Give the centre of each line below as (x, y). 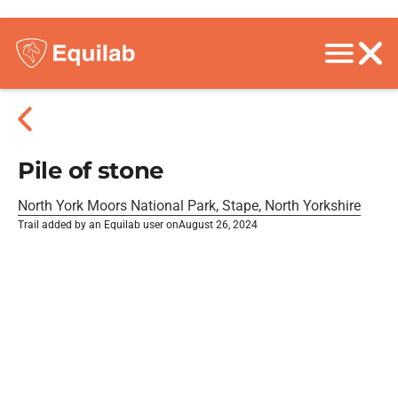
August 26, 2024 (218, 225)
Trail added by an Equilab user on (98, 225)
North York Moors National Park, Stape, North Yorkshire (189, 206)
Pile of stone (91, 171)
